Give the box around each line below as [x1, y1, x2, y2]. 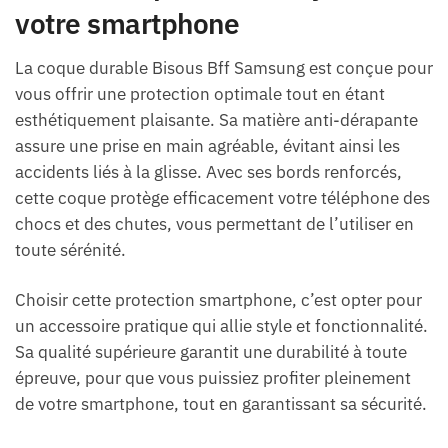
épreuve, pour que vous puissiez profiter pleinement [15, 366, 411, 389]
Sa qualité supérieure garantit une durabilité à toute [15, 340, 407, 363]
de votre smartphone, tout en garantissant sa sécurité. [15, 392, 427, 415]
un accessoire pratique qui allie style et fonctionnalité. [15, 314, 428, 337]
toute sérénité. [15, 238, 126, 261]
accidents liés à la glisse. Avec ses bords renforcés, [15, 160, 402, 183]
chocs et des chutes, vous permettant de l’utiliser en [15, 212, 414, 235]
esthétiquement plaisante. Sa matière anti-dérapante [15, 108, 418, 131]
